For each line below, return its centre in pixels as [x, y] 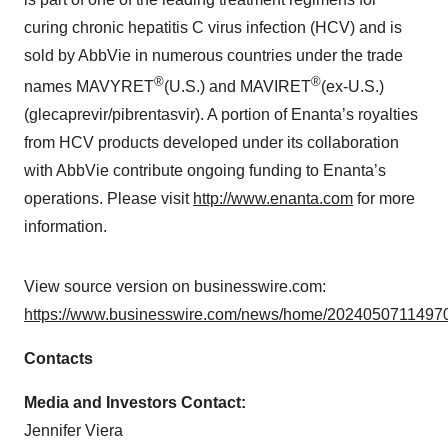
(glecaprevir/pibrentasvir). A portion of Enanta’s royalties [221, 115]
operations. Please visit [108, 199]
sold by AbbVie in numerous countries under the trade [213, 55]
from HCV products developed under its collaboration [211, 143]
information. [65, 227]
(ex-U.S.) [352, 87]
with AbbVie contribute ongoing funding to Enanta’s [205, 171]
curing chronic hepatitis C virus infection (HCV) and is [213, 27]
